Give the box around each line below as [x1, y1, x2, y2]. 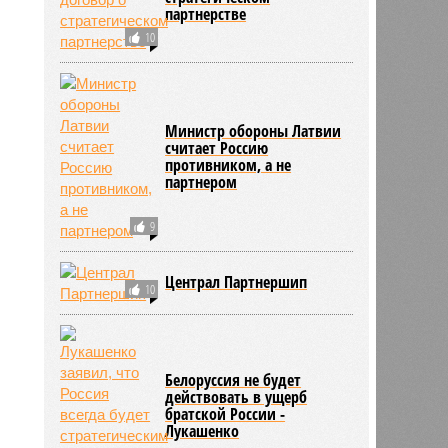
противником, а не [165, 153, 292, 176]
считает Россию [165, 136, 269, 159]
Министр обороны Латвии [165, 119, 342, 142]
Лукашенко [165, 419, 240, 442]
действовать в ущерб [165, 385, 308, 408]
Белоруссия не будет [165, 368, 302, 391]
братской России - [165, 402, 286, 425]
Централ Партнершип [165, 270, 308, 293]
